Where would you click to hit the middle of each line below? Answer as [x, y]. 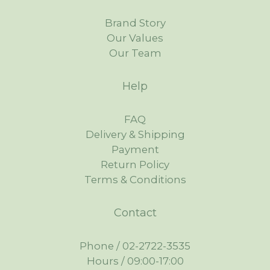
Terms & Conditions [135, 179]
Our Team [135, 53]
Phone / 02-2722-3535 [135, 246]
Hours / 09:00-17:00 [135, 261]
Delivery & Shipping [135, 134]
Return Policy [135, 164]
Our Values [135, 38]
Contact [135, 212]
